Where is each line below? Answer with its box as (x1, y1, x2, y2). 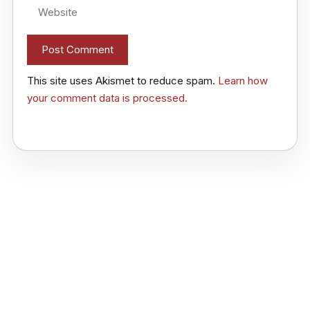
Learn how (218, 74, 268, 88)
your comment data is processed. (27, 91, 188, 105)
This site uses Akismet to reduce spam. (27, 74, 218, 88)
